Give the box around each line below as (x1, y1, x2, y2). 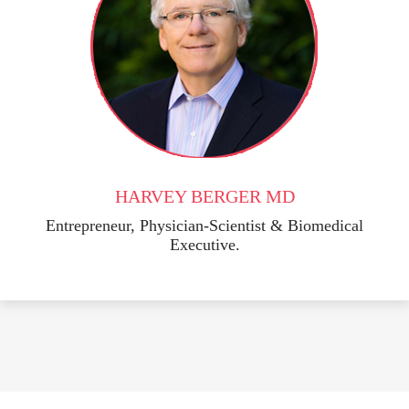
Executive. (169, 235, 240, 254)
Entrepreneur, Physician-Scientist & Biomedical (46, 215, 363, 235)
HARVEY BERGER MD (114, 185, 295, 206)
